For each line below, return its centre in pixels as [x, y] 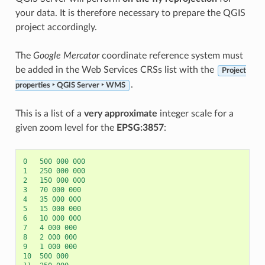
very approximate [120, 114]
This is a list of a [49, 114]
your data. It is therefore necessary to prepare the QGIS [130, 13]
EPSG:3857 [140, 128]
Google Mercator [66, 56]
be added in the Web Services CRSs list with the [116, 70]
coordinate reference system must [171, 56]
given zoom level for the [66, 128]
